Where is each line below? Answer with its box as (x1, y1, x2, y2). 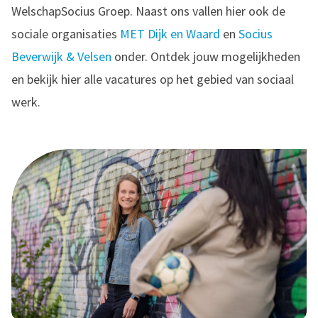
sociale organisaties (11, 25, 120, 42)
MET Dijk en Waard (120, 25, 223, 42)
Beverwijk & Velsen (11, 48, 111, 65)
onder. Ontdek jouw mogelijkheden (111, 48, 300, 65)
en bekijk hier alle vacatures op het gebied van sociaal (11, 70, 294, 87)
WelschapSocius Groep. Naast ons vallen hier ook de (11, 2, 285, 19)
